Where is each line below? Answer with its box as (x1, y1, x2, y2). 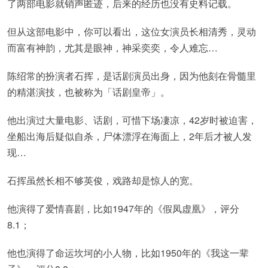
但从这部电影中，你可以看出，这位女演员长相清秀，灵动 (7, 25, 256, 38)
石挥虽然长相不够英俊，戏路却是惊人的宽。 (7, 173, 199, 187)
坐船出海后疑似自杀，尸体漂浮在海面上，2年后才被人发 (7, 129, 252, 143)
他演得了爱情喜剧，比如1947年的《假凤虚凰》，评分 (7, 202, 239, 215)
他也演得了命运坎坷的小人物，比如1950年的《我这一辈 (7, 246, 249, 260)
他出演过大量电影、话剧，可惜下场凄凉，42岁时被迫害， (7, 113, 257, 127)
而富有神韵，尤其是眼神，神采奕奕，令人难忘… (7, 41, 218, 54)
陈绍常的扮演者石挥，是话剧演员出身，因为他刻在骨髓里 (7, 69, 256, 83)
